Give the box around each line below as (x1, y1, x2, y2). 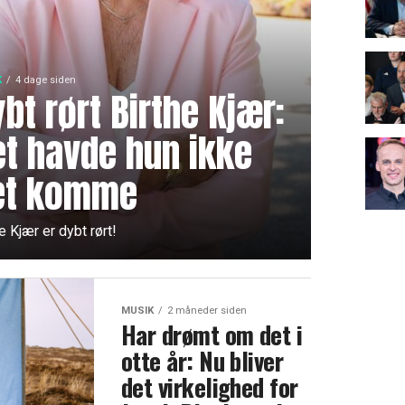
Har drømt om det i (121, 316, 303, 353)
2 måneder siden (167, 305, 247, 316)
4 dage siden (14, 74, 76, 86)
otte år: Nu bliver (121, 343, 284, 379)
